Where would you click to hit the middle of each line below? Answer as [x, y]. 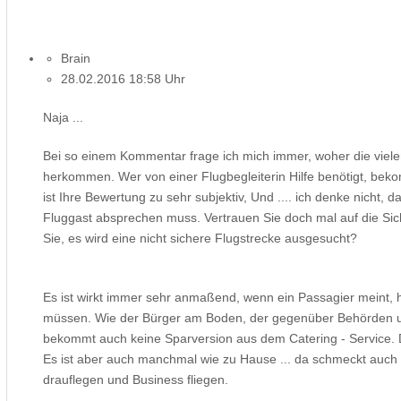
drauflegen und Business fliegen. [136, 379]
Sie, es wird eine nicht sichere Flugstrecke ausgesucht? [200, 238]
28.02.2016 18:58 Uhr [124, 78]
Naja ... [64, 117]
